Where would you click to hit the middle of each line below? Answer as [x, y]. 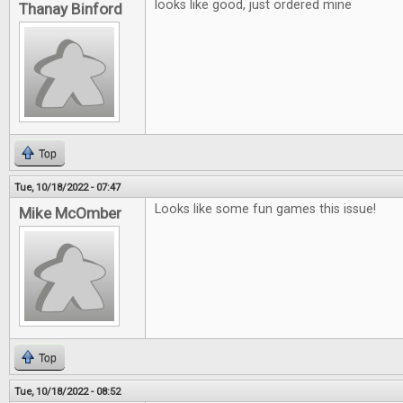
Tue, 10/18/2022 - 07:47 [67, 187]
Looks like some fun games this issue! [265, 209]
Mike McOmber [70, 213]
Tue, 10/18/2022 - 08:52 [67, 391]
